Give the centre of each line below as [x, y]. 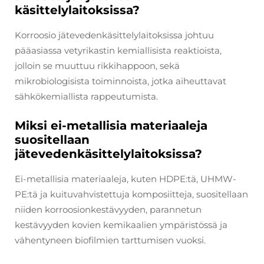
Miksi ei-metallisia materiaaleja [111, 125]
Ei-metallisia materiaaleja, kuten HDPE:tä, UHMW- [126, 179]
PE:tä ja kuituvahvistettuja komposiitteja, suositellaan [131, 194]
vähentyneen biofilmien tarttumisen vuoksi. [110, 240]
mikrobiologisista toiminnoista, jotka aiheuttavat [121, 81]
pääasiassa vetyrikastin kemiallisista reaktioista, [118, 50]
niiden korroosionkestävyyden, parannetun [108, 209]
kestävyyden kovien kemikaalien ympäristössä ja [121, 225]
